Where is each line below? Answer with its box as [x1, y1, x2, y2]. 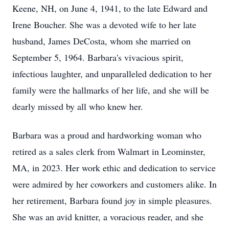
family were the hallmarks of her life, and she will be [12, 84, 209, 96]
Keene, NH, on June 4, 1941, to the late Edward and [12, 2, 208, 14]
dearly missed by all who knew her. [12, 100, 143, 112]
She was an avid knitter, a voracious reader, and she [12, 211, 203, 223]
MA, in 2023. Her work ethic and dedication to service [12, 162, 216, 174]
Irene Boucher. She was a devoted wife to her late [12, 18, 196, 31]
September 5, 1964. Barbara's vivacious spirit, [12, 51, 184, 63]
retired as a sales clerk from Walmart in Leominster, [12, 145, 205, 157]
